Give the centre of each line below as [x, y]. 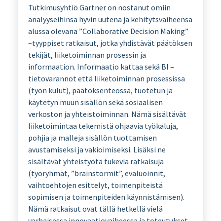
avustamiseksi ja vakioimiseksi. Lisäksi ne [97, 150]
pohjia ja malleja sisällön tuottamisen [92, 138]
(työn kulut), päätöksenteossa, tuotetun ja [100, 91]
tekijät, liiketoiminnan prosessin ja [87, 55]
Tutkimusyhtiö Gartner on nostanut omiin [99, 8]
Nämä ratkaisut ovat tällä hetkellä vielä [95, 209]
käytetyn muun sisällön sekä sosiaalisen [95, 102]
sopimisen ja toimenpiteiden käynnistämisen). [106, 197]
